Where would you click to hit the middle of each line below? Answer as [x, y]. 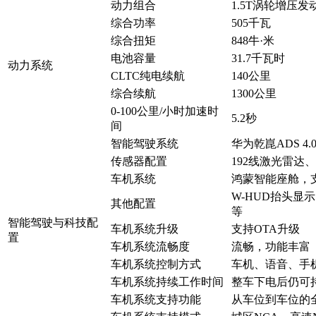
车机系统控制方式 [156, 265]
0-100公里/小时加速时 [165, 111]
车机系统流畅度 [150, 247]
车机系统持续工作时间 [167, 282]
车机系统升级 [145, 229]
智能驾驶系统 [145, 144]
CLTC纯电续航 [148, 76]
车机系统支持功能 [156, 300]
